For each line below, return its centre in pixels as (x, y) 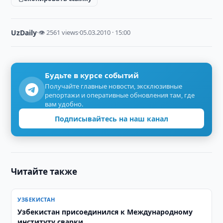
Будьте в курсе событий (92, 75)
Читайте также (44, 171)
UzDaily (24, 33)
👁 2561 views (58, 32)
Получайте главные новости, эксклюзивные (114, 86)
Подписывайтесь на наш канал (111, 118)
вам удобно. (64, 104)
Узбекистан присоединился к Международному (105, 212)
